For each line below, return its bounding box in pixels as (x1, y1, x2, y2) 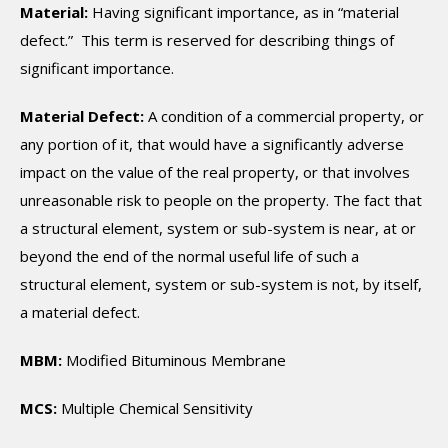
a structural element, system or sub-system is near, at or (20, 218, 416, 238)
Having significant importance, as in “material (88, 2, 399, 22)
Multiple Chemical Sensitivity (57, 398, 253, 418)
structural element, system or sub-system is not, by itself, (20, 274, 422, 294)
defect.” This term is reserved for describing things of (20, 30, 394, 50)
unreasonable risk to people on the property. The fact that (20, 190, 422, 210)
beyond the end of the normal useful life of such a (20, 246, 359, 266)
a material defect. (20, 302, 140, 322)
